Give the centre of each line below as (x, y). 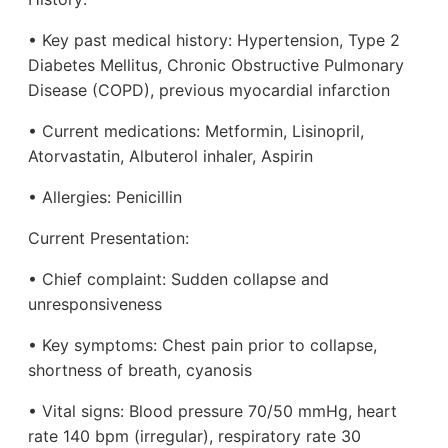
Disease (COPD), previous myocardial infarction (209, 90)
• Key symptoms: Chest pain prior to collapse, (202, 345)
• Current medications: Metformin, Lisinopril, (196, 131)
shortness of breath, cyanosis (140, 370)
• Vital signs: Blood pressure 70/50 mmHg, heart (212, 411)
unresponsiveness (95, 304)
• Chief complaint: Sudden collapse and (178, 279)
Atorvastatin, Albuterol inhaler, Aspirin (170, 156)
